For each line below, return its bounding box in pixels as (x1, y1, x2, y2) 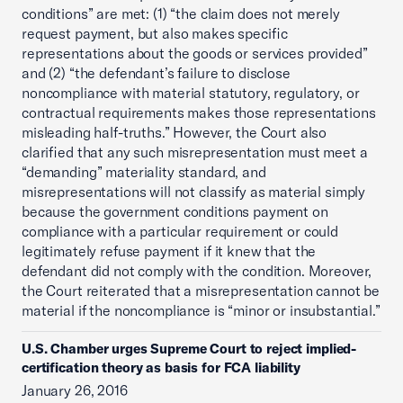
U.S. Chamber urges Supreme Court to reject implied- (22, 340, 357, 357)
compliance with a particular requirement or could (22, 222, 338, 240)
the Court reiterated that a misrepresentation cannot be (22, 282, 381, 300)
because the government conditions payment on (22, 202, 328, 220)
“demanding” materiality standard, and (22, 163, 266, 181)
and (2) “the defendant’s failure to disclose (22, 64, 291, 82)
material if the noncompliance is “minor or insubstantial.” (22, 301, 381, 319)
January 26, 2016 (22, 381, 128, 399)
